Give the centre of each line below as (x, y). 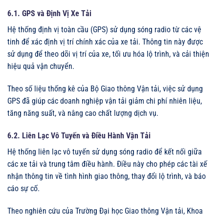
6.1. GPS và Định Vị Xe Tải (49, 14)
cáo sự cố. (23, 188)
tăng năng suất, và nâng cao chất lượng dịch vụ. (83, 113)
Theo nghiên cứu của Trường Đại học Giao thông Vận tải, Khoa (105, 211)
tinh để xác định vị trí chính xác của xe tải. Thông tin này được (105, 42)
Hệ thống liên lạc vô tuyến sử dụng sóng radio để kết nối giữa (105, 152)
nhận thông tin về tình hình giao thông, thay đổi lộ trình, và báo (107, 176)
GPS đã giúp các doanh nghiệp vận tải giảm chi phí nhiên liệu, (105, 101)
